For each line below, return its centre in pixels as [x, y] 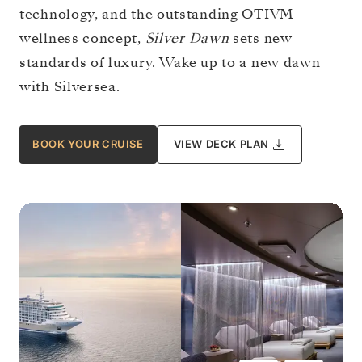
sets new [261, 38]
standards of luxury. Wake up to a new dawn [170, 62]
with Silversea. [70, 86]
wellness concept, [82, 38]
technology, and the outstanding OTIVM [157, 14]
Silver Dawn [187, 38]
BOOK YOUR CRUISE [88, 144]
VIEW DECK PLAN [221, 144]
